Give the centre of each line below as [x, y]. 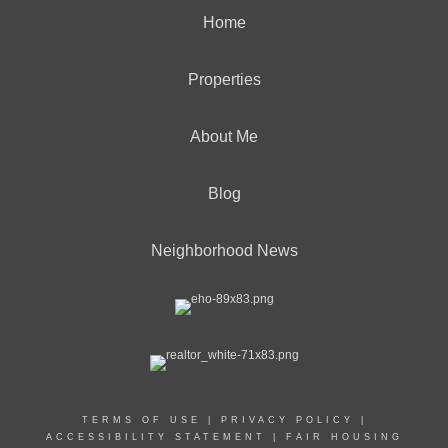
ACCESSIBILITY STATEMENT [155, 437]
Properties [224, 79]
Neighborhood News [224, 250]
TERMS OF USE [141, 420]
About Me [224, 136]
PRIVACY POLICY [287, 420]
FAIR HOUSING [344, 437]
